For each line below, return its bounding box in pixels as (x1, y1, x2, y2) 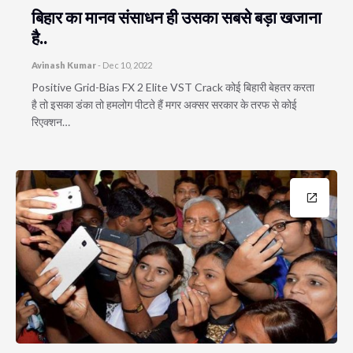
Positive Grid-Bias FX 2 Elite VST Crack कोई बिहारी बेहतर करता (32, 80, 314, 94)
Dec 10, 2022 (102, 60, 152, 70)
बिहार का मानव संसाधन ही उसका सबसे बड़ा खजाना (32, 7, 321, 27)
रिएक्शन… (32, 115, 70, 128)
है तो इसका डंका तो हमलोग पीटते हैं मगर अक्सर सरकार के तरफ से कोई (32, 98, 297, 111)
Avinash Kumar (32, 60, 96, 70)
